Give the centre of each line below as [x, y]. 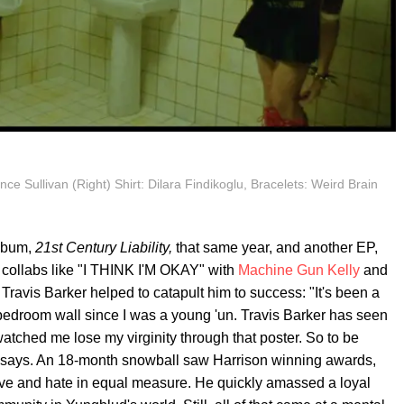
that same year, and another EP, [277, 247]
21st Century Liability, [106, 247]
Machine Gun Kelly [299, 270]
